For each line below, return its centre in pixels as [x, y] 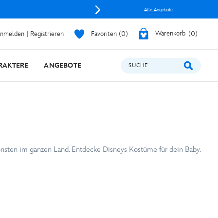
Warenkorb [170, 34]
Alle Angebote [158, 10]
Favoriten [104, 34]
